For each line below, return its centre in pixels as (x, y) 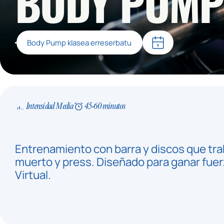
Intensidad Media (50, 106)
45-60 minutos (105, 106)
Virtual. (33, 174)
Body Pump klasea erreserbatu (79, 43)
